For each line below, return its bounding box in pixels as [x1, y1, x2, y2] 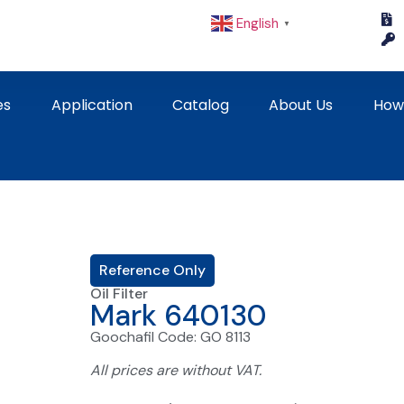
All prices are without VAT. [90, 360, 262, 380]
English [235, 14, 279, 32]
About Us [269, 94, 334, 115]
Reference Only [99, 260, 207, 280]
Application [50, 94, 133, 115]
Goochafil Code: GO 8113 [90, 326, 252, 346]
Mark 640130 [90, 296, 268, 335]
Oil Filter [90, 283, 149, 303]
